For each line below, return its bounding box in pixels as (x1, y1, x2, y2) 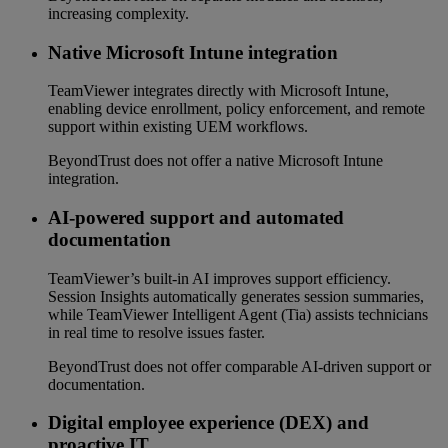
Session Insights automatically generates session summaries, (48, 287, 424, 305)
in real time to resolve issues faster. (48, 323, 265, 341)
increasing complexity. (48, 4, 189, 22)
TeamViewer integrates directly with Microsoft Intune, (48, 82, 389, 100)
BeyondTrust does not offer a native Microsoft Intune (48, 152, 383, 170)
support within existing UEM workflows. (48, 118, 308, 136)
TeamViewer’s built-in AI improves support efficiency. (48, 269, 391, 287)
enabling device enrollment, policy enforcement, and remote (48, 100, 425, 118)
